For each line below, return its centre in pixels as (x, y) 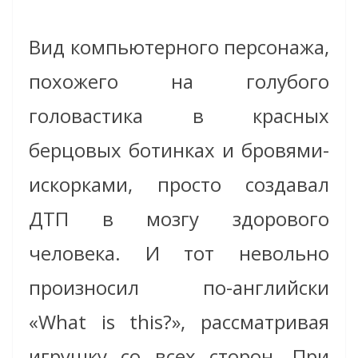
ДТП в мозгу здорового (179, 218)
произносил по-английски (179, 287)
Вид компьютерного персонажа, (179, 46)
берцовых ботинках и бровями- (179, 149)
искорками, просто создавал (179, 184)
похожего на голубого (179, 81)
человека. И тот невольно (179, 253)
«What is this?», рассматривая (179, 321)
